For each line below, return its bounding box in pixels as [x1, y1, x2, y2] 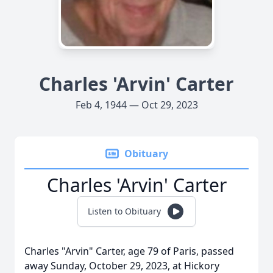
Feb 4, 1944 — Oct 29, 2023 [75, 98, 198, 112]
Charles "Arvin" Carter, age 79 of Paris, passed [24, 244, 234, 258]
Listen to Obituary [88, 205, 161, 217]
